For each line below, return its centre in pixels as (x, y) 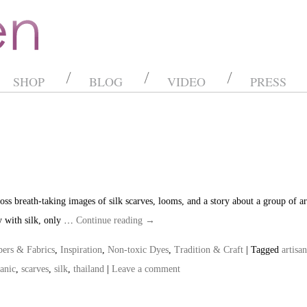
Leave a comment (146, 269)
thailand (89, 269)
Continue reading (111, 220)
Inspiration (81, 250)
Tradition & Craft (209, 250)
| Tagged (262, 250)
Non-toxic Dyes (138, 250)
